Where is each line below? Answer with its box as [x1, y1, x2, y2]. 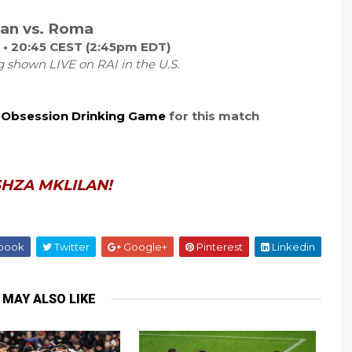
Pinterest [194, 240, 243, 253]
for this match [168, 108, 259, 123]
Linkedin [269, 240, 315, 253]
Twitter [52, 240, 90, 253]
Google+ [121, 240, 167, 253]
